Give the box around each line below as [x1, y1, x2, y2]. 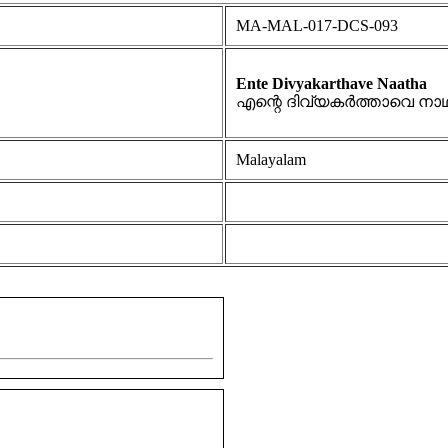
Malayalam [236, 151, 306, 169]
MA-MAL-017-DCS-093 [236, 17, 398, 35]
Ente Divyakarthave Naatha [236, 75, 427, 93]
